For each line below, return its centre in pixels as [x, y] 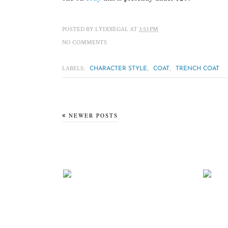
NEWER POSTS [93, 115]
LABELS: [74, 68]
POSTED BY [79, 29]
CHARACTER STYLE [118, 69]
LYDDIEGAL [112, 29]
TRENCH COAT [197, 69]
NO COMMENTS [84, 42]
